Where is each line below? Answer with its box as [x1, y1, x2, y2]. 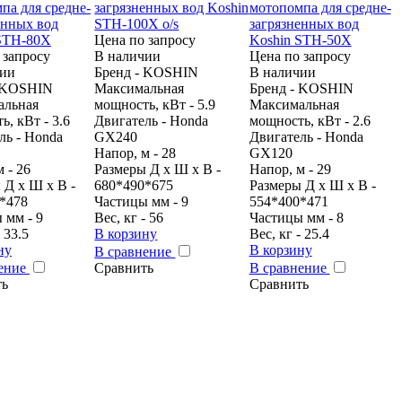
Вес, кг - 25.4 [249, 225, 329, 241]
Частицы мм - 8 [249, 209, 344, 225]
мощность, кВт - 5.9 [94, 96, 216, 112]
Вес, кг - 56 [94, 209, 164, 225]
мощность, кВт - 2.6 [249, 112, 371, 128]
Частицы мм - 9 [94, 193, 189, 209]
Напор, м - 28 [94, 144, 177, 161]
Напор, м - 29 [249, 161, 331, 177]
